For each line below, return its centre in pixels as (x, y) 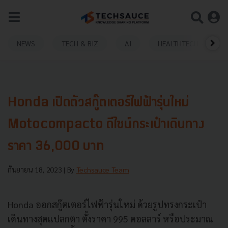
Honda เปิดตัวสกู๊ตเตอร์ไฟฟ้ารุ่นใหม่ (98, 103)
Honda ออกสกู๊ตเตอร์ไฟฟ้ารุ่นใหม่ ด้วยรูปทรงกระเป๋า (107, 204)
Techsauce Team (103, 169)
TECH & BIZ (80, 43)
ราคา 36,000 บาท (56, 147)
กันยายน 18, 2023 (36, 169)
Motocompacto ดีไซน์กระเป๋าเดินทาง (106, 125)
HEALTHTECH (178, 43)
